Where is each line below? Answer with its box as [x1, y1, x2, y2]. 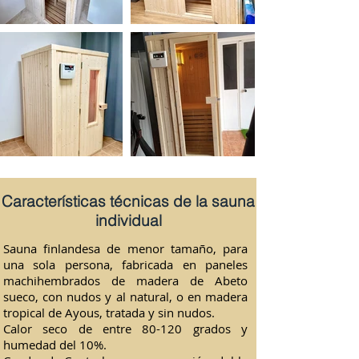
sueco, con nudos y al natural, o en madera [3, 288, 248, 305]
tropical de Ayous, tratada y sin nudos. [3, 305, 215, 321]
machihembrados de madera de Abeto [3, 272, 248, 288]
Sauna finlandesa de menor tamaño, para [3, 240, 248, 256]
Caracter [2, 192, 62, 211]
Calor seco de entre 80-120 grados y [3, 321, 248, 337]
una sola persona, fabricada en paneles [3, 256, 248, 272]
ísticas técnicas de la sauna [62, 192, 255, 211]
